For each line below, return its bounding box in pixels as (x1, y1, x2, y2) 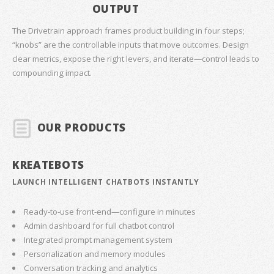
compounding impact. (12, 67, 92, 78)
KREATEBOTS (12, 157, 84, 172)
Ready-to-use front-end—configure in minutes (24, 206, 196, 218)
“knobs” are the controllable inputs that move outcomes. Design (12, 39, 249, 50)
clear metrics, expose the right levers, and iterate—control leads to (12, 53, 259, 64)
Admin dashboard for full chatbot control (24, 220, 175, 232)
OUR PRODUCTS (37, 120, 126, 135)
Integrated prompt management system (24, 234, 173, 246)
